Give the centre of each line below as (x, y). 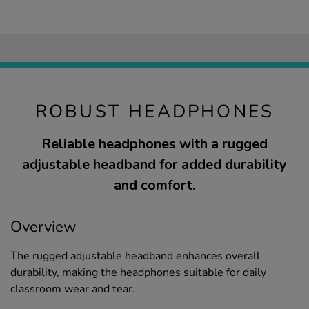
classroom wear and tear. (73, 289)
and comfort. (154, 185)
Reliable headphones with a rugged (154, 143)
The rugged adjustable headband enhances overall (135, 256)
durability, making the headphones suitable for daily (138, 272)
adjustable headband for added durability (154, 164)
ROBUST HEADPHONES (154, 111)
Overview (43, 227)
